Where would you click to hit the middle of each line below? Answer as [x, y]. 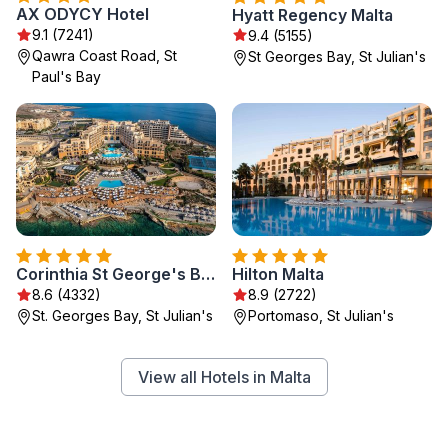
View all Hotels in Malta [224, 377]
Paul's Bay [66, 76]
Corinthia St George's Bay [208, 274]
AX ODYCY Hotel [82, 14]
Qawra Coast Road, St [104, 55]
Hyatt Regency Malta [312, 14]
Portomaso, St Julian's [321, 315]
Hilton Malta [278, 274]
